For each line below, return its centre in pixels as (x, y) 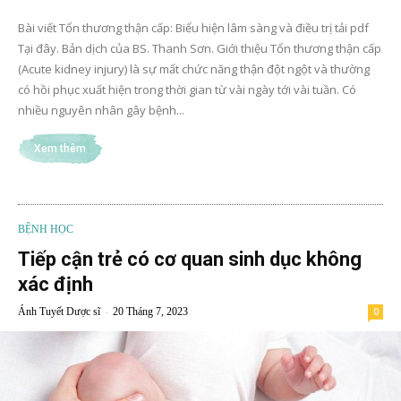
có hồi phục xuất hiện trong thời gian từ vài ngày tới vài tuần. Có (187, 89)
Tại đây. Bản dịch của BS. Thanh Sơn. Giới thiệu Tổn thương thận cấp (200, 48)
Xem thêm (60, 148)
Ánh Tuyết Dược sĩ (59, 311)
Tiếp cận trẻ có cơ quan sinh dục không (190, 259)
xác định (55, 284)
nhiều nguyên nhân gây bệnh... (101, 110)
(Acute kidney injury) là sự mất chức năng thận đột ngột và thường (194, 68)
